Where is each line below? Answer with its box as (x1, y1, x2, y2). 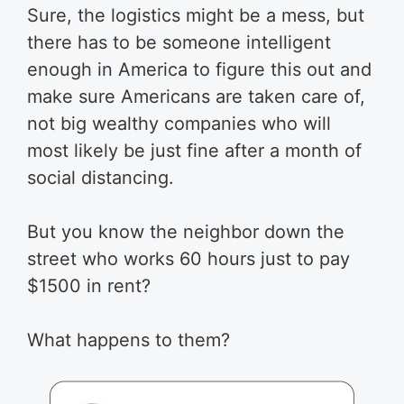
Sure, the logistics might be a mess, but (27, 4, 364, 26)
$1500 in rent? (27, 274, 151, 297)
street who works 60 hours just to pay (27, 247, 350, 270)
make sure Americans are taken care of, (27, 85, 365, 107)
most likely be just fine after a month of (27, 139, 362, 161)
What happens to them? (27, 328, 230, 351)
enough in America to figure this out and (27, 58, 372, 80)
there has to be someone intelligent (27, 31, 331, 53)
